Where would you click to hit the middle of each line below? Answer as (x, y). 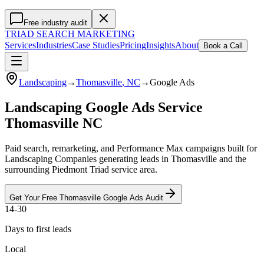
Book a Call (223, 46)
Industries (54, 45)
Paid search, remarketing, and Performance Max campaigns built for (131, 148)
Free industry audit (55, 23)
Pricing (133, 45)
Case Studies (96, 45)
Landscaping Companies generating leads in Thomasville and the (126, 159)
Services (20, 45)
